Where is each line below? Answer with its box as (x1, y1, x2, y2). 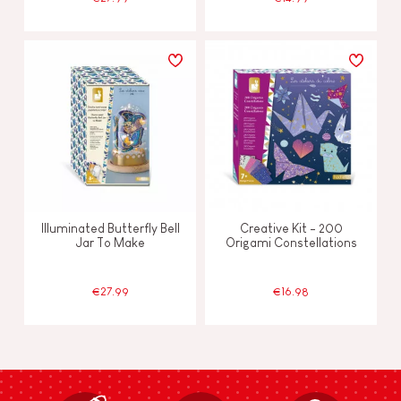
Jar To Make (75, 235, 145, 250)
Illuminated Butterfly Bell (40, 220, 180, 235)
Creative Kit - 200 (239, 220, 343, 235)
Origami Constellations (225, 235, 357, 250)
